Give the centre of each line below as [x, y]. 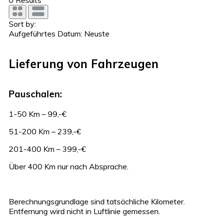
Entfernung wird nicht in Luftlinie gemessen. [85, 211]
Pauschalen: [36, 94]
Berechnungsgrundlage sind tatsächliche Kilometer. [97, 202]
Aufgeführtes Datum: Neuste [59, 33]
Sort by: [22, 24]
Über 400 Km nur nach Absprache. [70, 167]
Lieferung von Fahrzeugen [84, 64]
